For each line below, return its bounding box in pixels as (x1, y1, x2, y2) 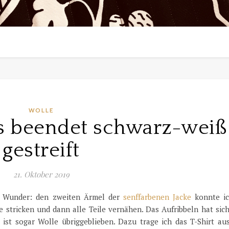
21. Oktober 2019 (13, 169, 70, 179)
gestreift (3, 139, 80, 162)
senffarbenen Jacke (123, 192, 191, 202)
